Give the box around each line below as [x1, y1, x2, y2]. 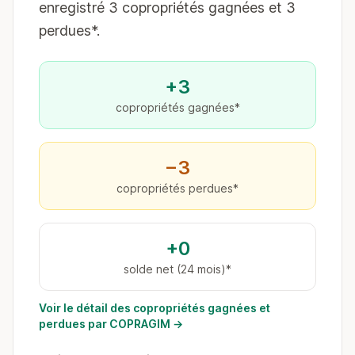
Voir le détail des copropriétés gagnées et [39, 301, 270, 315]
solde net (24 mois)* [124, 262, 231, 276]
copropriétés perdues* [116, 181, 239, 195]
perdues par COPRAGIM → [39, 317, 183, 330]
